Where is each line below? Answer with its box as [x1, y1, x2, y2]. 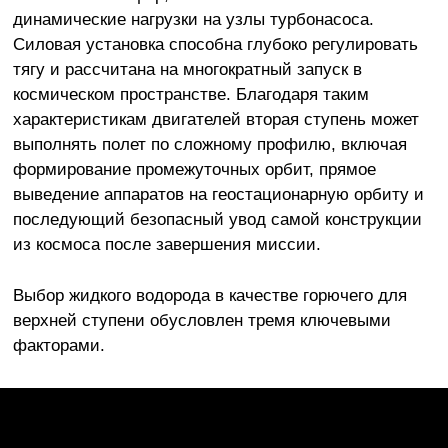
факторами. [12, 334, 105, 355]
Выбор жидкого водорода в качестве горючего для [12, 284, 407, 305]
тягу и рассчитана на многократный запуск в [12, 58, 362, 79]
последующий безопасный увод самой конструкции [12, 208, 422, 229]
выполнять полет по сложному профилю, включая [12, 133, 407, 154]
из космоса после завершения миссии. [12, 233, 321, 254]
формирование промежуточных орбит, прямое [12, 158, 376, 179]
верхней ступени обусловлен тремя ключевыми [12, 309, 391, 330]
